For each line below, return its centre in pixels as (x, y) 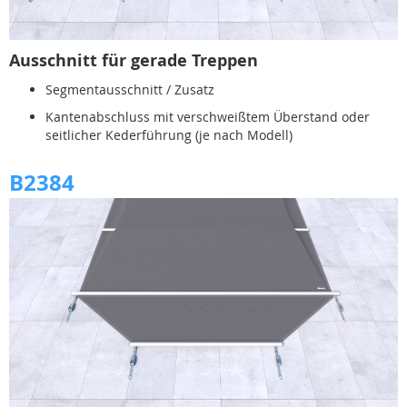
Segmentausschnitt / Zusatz (130, 90)
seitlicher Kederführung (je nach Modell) (169, 135)
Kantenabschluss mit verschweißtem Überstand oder (208, 117)
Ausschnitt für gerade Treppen (134, 61)
